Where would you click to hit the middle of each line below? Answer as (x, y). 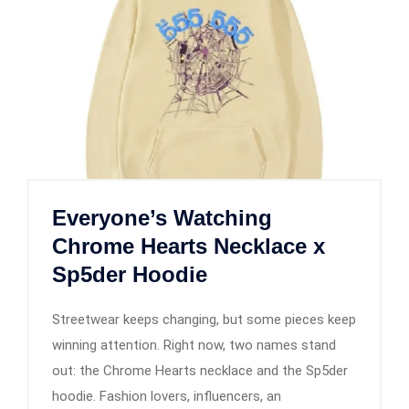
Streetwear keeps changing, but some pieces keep (204, 319)
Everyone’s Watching (162, 217)
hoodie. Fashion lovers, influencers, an (167, 396)
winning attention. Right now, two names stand (194, 345)
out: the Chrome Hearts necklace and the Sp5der (200, 370)
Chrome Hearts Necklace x (189, 246)
